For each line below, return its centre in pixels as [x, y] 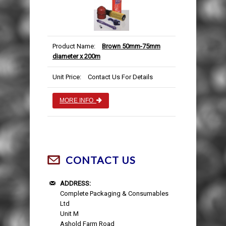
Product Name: [74, 46]
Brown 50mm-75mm [131, 46]
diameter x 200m [76, 56]
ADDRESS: [75, 184]
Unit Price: [67, 77]
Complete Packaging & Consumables [114, 194]
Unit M [69, 214]
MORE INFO [78, 101]
